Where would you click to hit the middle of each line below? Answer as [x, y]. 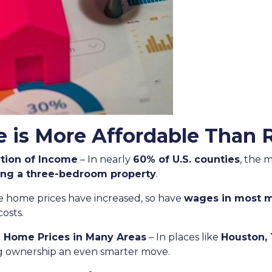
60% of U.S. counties [186, 159]
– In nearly [105, 159]
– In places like [184, 237]
